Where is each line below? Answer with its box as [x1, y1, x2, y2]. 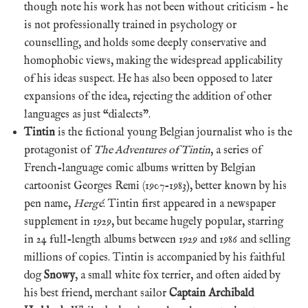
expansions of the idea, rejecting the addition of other [24, 89, 272, 104]
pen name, [24, 197, 74, 211]
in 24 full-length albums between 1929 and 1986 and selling [24, 232, 290, 247]
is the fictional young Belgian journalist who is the [55, 125, 292, 140]
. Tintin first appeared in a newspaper [103, 197, 276, 211]
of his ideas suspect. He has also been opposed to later [24, 71, 272, 86]
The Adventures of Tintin [93, 143, 210, 157]
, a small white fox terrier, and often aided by [75, 268, 280, 283]
